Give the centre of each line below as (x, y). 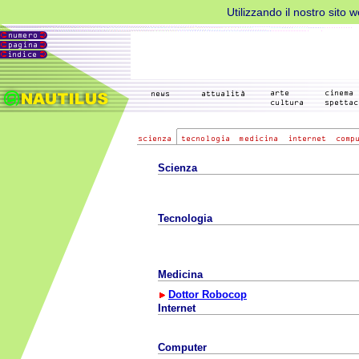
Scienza (177, 168)
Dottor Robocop (208, 294)
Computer (182, 347)
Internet (177, 308)
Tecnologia (185, 218)
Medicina (180, 274)
